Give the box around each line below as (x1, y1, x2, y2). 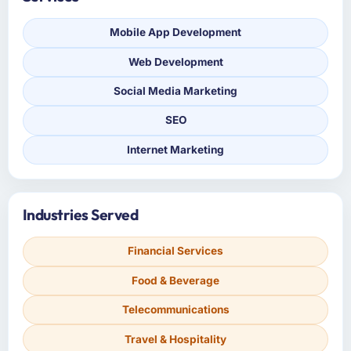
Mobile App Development (110, 26, 241, 39)
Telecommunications (121, 303, 230, 317)
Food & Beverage (132, 273, 219, 287)
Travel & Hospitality (125, 332, 226, 346)
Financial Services (128, 244, 223, 258)
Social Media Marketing (114, 85, 237, 98)
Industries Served (22, 205, 139, 225)
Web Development (128, 55, 223, 68)
